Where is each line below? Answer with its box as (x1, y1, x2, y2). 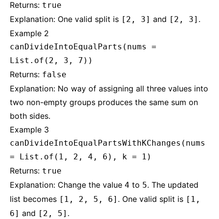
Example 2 (10, 28, 49, 38)
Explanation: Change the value (10, 180, 125, 190)
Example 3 (10, 125, 49, 134)
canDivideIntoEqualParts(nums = (10, 42, 156, 51)
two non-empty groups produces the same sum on (10, 97, 198, 107)
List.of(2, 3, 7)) (10, 56, 93, 65)
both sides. (10, 111, 50, 121)
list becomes (10, 194, 59, 204)
